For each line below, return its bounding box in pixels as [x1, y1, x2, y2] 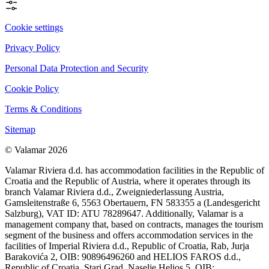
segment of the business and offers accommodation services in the [5, 230, 253, 241]
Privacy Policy [5, 43, 60, 53]
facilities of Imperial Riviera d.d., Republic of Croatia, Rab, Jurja [5, 241, 249, 252]
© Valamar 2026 [5, 145, 67, 156]
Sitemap [5, 124, 35, 135]
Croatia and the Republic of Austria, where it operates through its [5, 176, 250, 187]
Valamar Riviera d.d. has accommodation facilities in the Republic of [5, 165, 264, 176]
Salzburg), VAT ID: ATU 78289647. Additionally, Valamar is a [5, 208, 243, 219]
